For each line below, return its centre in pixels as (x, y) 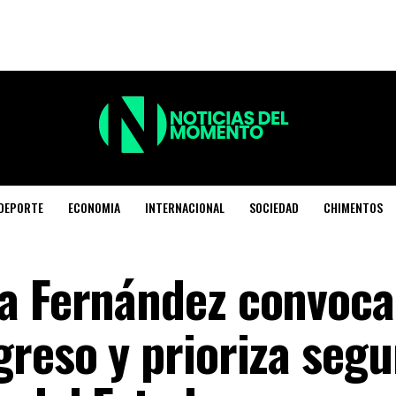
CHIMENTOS (354, 208)
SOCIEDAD (274, 208)
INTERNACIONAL (185, 208)
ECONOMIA (95, 208)
